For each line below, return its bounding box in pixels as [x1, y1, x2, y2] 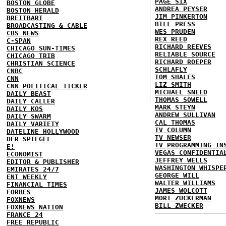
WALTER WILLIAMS [155, 179, 215, 187]
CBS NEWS [7, 29, 39, 37]
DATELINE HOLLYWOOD [7, 128, 79, 135]
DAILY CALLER [7, 97, 55, 105]
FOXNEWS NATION [7, 203, 63, 211]
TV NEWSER [155, 134, 191, 141]
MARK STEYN [155, 103, 195, 111]
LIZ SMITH [155, 81, 191, 88]
